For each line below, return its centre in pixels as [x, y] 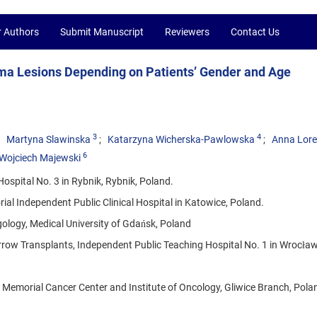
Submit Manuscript [102, 32]
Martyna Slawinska [48, 139]
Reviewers [187, 32]
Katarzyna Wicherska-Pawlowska [181, 139]
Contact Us [255, 32]
